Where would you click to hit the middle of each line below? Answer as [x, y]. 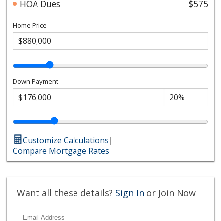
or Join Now [170, 193]
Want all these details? [66, 193]
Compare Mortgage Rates [61, 151]
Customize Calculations [66, 140]
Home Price [30, 25]
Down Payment [36, 81]
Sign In [130, 193]
